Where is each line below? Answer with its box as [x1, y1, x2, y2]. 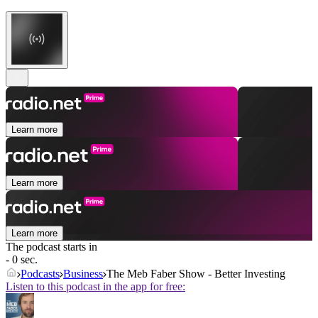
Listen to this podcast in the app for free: [6, 280, 185, 293]
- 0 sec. [6, 253, 38, 266]
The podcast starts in [6, 241, 97, 253]
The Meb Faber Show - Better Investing [106, 268, 285, 280]
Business [63, 268, 103, 280]
